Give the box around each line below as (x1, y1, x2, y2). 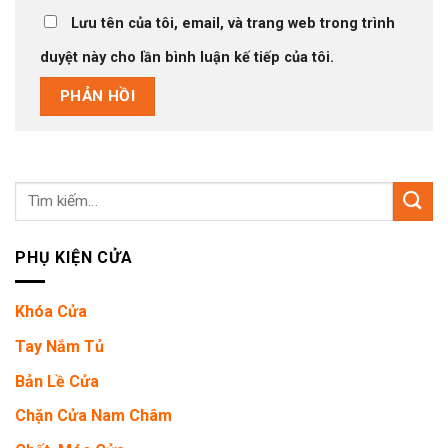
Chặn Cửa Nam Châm (15, 406, 172, 426)
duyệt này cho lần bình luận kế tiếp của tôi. (40, 48, 334, 66)
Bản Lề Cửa (15, 371, 99, 391)
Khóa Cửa (15, 302, 87, 322)
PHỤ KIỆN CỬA (15, 247, 133, 267)
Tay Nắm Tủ (15, 337, 104, 357)
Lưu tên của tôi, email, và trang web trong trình (71, 14, 395, 32)
